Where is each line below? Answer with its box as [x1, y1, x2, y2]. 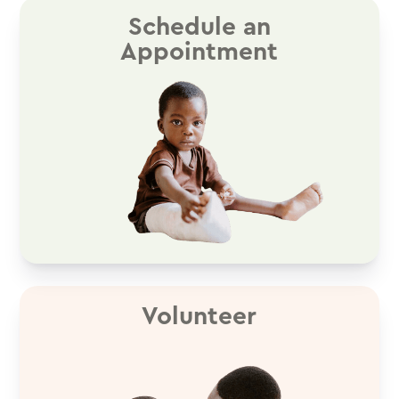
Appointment [120, 39, 279, 65]
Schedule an [127, 14, 271, 40]
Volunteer [142, 304, 257, 330]
